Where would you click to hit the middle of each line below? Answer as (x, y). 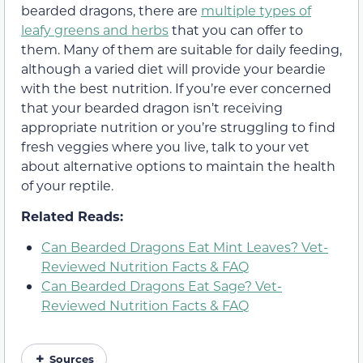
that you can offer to (236, 29)
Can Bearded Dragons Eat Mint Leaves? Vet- (185, 247)
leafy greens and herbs (95, 29)
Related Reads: (72, 216)
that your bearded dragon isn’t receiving (152, 107)
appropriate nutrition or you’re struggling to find (178, 126)
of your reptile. (67, 185)
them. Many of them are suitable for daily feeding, (181, 49)
